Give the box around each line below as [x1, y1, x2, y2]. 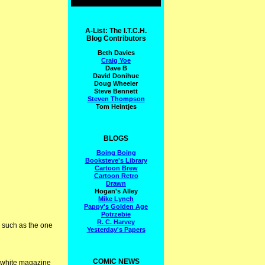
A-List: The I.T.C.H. [85, 26, 147, 35]
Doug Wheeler [94, 79, 138, 87]
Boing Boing [96, 148, 136, 156]
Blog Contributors [86, 34, 146, 43]
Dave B [105, 64, 127, 72]
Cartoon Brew [94, 164, 138, 172]
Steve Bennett [94, 87, 138, 95]
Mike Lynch [98, 195, 134, 202]
